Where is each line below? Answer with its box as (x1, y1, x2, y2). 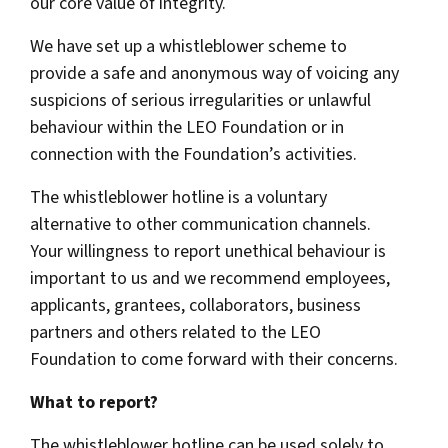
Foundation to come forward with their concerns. (30, 347, 398, 372)
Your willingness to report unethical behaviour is (30, 239, 386, 264)
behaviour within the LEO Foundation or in (30, 115, 344, 140)
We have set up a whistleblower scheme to (30, 34, 347, 59)
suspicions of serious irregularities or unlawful (30, 88, 371, 113)
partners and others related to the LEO (30, 320, 321, 345)
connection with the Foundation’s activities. (30, 142, 361, 167)
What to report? (30, 390, 158, 415)
